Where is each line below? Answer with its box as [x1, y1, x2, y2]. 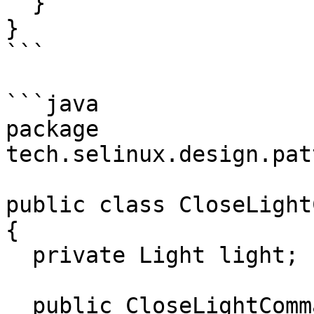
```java [6, 91, 99, 116]
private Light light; [6, 243, 32, 268]
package [6, 116, 99, 142]
